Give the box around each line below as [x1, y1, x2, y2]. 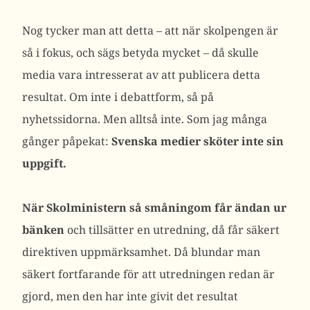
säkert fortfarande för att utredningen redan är [22, 266, 275, 282]
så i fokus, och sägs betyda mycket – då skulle [22, 45, 259, 60]
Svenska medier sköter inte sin [111, 134, 284, 149]
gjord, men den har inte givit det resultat [22, 289, 238, 304]
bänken [22, 222, 64, 237]
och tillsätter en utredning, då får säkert [64, 222, 280, 237]
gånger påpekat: [22, 134, 111, 149]
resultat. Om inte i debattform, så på [22, 89, 214, 104]
